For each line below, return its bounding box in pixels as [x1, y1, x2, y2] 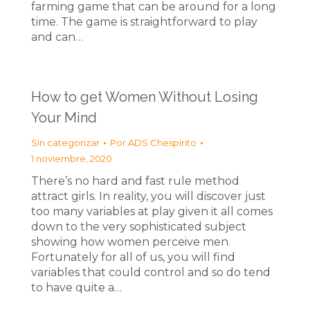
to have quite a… [31, 281, 122, 294]
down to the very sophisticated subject [31, 220, 246, 233]
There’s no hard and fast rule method [31, 174, 239, 188]
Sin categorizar [31, 137, 100, 148]
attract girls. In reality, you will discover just [31, 190, 266, 203]
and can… [31, 30, 83, 44]
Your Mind [31, 109, 97, 126]
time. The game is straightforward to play [31, 15, 257, 28]
